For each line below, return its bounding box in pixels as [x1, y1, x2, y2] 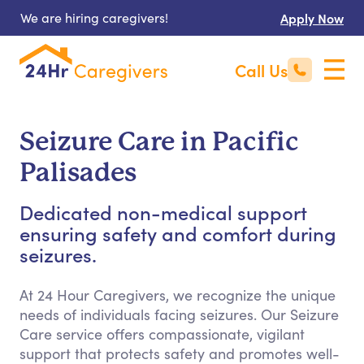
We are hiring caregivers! [20, 9, 168, 26]
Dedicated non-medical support [19, 198, 307, 225]
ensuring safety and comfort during [19, 219, 336, 246]
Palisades [19, 158, 136, 188]
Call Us [235, 58, 288, 82]
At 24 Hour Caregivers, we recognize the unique [19, 285, 336, 305]
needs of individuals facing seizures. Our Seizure [19, 305, 339, 324]
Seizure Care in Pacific [19, 127, 299, 157]
